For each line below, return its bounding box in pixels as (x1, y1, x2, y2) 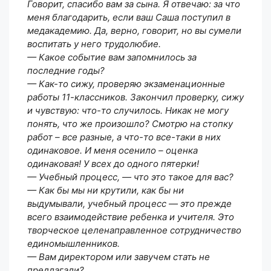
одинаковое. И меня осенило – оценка (27, 144, 198, 156)
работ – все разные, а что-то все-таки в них (27, 131, 221, 143)
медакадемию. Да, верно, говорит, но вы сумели (27, 24, 241, 36)
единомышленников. (27, 237, 120, 249)
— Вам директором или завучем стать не (27, 250, 210, 263)
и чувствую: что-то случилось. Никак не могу (27, 104, 229, 116)
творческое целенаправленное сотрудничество (27, 224, 241, 236)
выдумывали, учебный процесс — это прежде (27, 197, 232, 209)
